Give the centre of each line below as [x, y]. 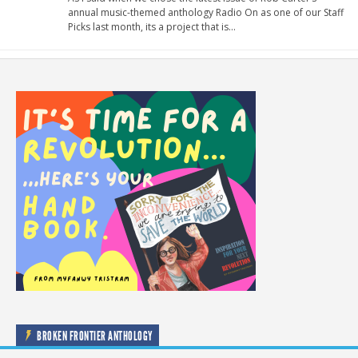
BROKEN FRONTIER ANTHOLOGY [95, 336]
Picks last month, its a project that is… [152, 27]
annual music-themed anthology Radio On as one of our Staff [206, 13]
